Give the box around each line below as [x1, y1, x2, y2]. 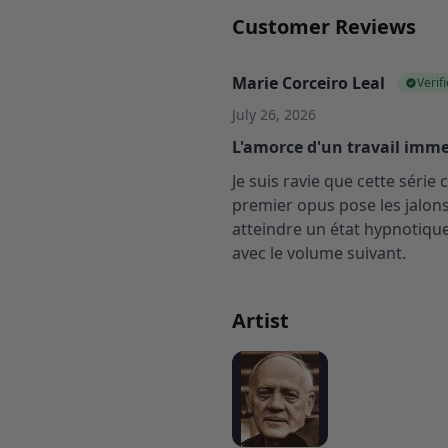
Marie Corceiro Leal [232, 72, 385, 95]
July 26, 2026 [232, 105, 316, 125]
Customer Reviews [232, 13, 416, 41]
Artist [232, 307, 289, 335]
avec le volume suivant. [232, 242, 406, 265]
